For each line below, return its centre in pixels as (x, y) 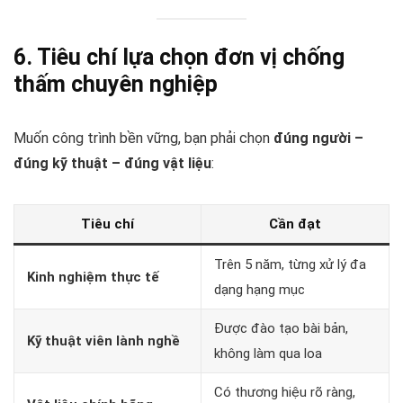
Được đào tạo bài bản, (281, 328)
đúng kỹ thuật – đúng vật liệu (112, 163)
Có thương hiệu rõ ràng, (285, 392)
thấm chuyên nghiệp (116, 84)
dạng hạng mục (260, 289)
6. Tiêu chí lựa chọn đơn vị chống (179, 57)
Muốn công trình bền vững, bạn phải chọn (143, 138)
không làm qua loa (268, 353)
